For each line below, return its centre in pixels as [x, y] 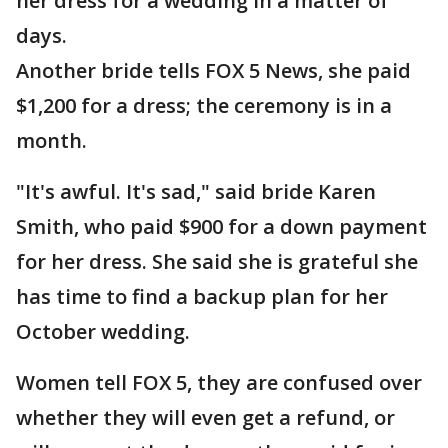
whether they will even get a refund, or [205, 417]
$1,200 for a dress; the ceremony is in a [204, 105]
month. [54, 140]
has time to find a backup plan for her [202, 296]
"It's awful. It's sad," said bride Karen [196, 191]
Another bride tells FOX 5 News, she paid [213, 70]
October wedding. [103, 331]
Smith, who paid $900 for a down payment [221, 226]
